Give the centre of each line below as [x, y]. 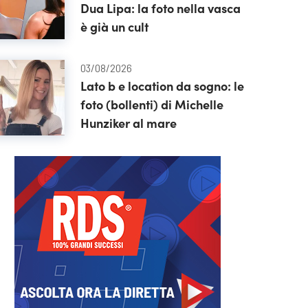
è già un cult [114, 26]
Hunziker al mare [128, 123]
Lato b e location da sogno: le [162, 86]
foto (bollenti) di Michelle [152, 104]
